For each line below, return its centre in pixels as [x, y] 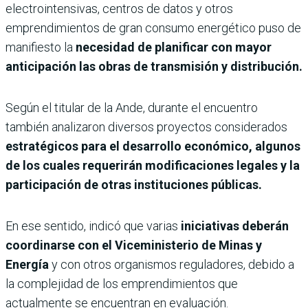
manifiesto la [41, 47]
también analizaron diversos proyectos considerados [146, 127]
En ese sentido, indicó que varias [92, 226]
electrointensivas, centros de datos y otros [119, 9]
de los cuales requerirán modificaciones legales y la [153, 166]
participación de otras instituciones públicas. [134, 185]
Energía [27, 265]
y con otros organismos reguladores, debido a [172, 265]
